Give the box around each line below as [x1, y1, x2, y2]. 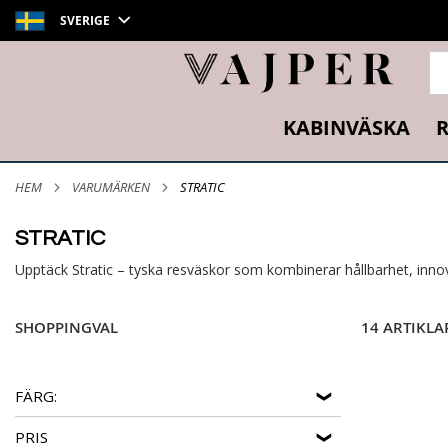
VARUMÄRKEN [79, 178, 150, 196]
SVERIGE [60, 12, 110, 29]
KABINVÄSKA [282, 114, 410, 141]
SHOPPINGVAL [15, 316, 118, 338]
